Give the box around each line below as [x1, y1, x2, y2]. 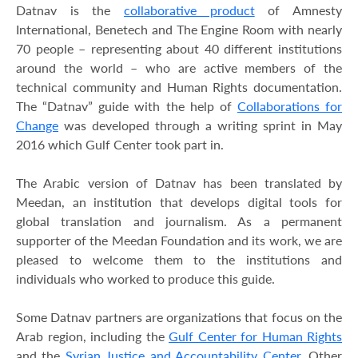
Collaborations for [237, 98, 342, 114]
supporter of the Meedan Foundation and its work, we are [16, 233, 342, 249]
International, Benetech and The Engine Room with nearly [16, 22, 342, 38]
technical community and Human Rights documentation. [16, 79, 342, 95]
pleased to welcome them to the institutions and [16, 252, 342, 268]
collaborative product [124, 2, 255, 18]
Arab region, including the [16, 328, 169, 344]
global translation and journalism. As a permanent [16, 213, 342, 229]
